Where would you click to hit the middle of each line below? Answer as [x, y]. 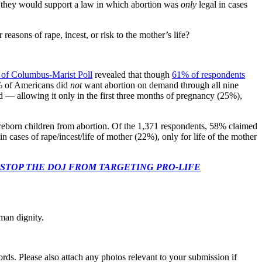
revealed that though [132, 74]
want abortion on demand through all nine [160, 85]
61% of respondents [208, 74]
